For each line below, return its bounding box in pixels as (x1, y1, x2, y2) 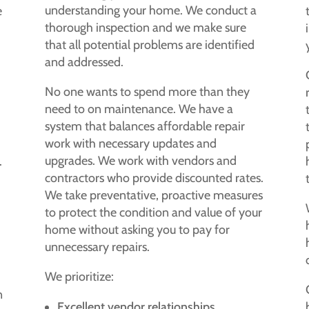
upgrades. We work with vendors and (44, 152, 237, 168)
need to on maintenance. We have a (44, 101, 233, 117)
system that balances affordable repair (44, 118, 245, 134)
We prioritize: (44, 268, 114, 284)
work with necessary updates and (44, 135, 217, 151)
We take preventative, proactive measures (44, 187, 263, 203)
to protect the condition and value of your (44, 204, 262, 220)
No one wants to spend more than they (44, 83, 250, 99)
